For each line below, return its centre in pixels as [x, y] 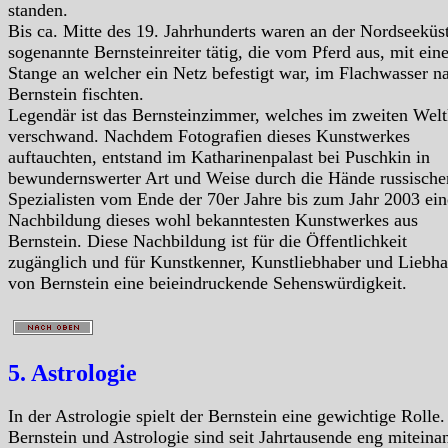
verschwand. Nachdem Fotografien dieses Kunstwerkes [209, 135]
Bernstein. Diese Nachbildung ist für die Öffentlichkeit [207, 240]
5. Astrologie [72, 372]
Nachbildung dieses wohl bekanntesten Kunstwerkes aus [213, 219]
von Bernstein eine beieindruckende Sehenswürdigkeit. [207, 282]
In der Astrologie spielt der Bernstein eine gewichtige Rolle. [226, 416]
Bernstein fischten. [76, 93]
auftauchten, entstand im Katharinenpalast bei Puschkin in [219, 156]
